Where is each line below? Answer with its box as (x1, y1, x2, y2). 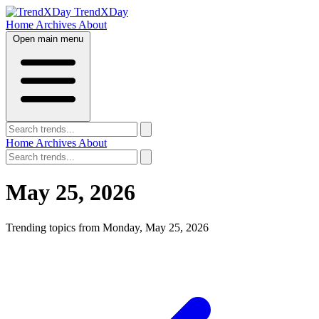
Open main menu (13, 33, 83, 44)
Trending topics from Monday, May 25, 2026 (6, 221, 209, 234)
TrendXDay (74, 6, 128, 18)
